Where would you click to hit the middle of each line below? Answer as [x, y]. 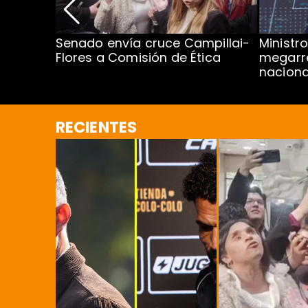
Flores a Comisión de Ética [138, 57]
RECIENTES [96, 127]
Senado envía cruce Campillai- [153, 43]
